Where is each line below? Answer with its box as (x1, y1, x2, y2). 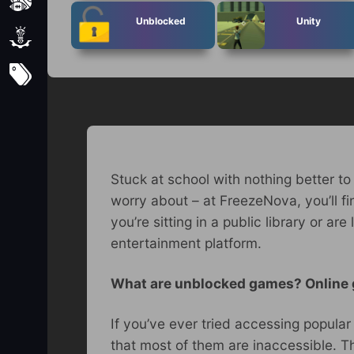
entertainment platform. (111, 234, 262, 251)
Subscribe (47, 66, 112, 83)
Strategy (47, 28, 102, 46)
